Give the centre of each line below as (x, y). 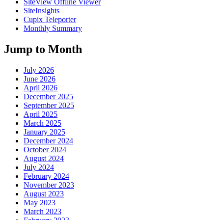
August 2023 (44, 194)
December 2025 (48, 97)
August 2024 (44, 159)
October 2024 (45, 150)
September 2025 (49, 106)
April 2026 (41, 88)
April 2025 (41, 114)
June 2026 (40, 79)
